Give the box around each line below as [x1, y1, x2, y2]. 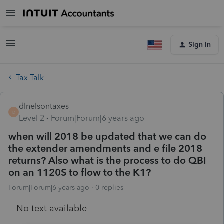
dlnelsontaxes [19, 101, 69, 111]
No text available [16, 202, 87, 214]
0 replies [95, 183, 123, 192]
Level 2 [19, 113, 44, 123]
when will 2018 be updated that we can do [8, 130, 206, 142]
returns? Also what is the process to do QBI [8, 154, 206, 166]
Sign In [188, 40, 211, 49]
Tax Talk [16, 72, 44, 82]
